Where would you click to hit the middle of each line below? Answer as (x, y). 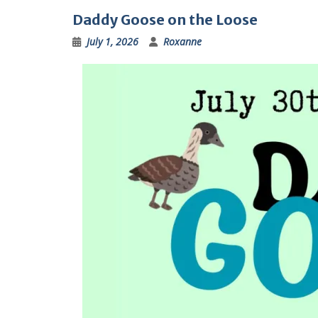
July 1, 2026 (113, 42)
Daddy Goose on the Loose (165, 20)
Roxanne (182, 42)
